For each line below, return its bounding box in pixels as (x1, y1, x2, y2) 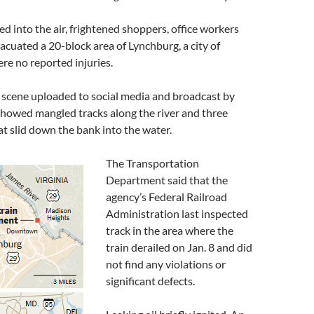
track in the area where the (106, 224, 233, 237)
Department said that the (106, 173, 228, 186)
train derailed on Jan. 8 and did (106, 240, 252, 254)
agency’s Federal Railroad (106, 190, 227, 203)
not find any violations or (106, 257, 226, 271)
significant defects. (106, 274, 195, 287)
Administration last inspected (106, 207, 248, 220)
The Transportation (106, 156, 199, 170)
